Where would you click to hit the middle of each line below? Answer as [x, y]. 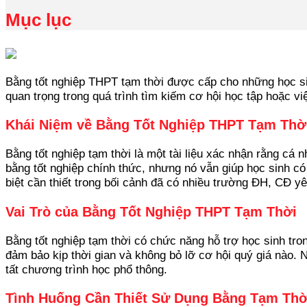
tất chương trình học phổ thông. [86, 270]
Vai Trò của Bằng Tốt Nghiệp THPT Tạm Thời [151, 211]
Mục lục [38, 20]
